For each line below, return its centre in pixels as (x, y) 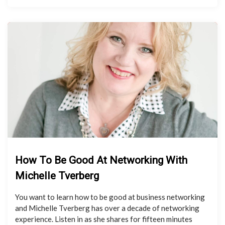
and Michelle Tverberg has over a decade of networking (107, 208)
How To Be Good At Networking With (101, 160)
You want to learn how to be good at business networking (110, 197)
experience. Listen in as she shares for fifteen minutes (104, 219)
